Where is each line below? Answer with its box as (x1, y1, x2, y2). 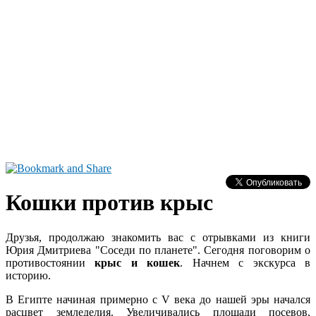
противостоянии (6, 256, 85, 269)
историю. (6, 269, 51, 281)
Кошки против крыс (6, 190, 213, 216)
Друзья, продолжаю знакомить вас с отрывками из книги (6, 231, 310, 243)
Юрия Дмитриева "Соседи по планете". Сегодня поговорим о (6, 243, 310, 256)
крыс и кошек (85, 256, 181, 269)
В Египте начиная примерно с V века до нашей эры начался (6, 293, 310, 305)
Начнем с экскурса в (192, 256, 311, 269)
